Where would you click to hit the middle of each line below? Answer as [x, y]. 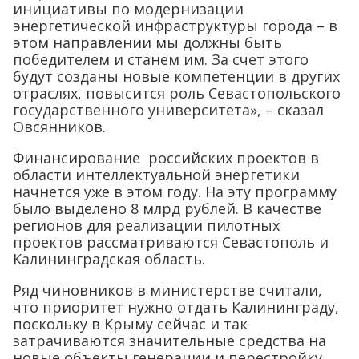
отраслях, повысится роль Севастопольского [177, 93]
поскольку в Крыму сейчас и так [130, 324]
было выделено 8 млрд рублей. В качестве [167, 208]
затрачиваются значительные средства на [169, 341]
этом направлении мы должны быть [147, 42]
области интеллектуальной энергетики [156, 175]
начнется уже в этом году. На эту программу [175, 192]
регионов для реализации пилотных [146, 225]
